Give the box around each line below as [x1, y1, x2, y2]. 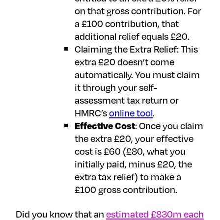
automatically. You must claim [75, 68, 200, 82]
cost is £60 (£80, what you [75, 144, 186, 158]
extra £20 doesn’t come [75, 55, 174, 69]
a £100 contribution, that [75, 17, 179, 30]
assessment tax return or [75, 93, 179, 107]
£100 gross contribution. [75, 183, 177, 196]
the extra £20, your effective [75, 132, 193, 145]
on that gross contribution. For [75, 4, 201, 18]
